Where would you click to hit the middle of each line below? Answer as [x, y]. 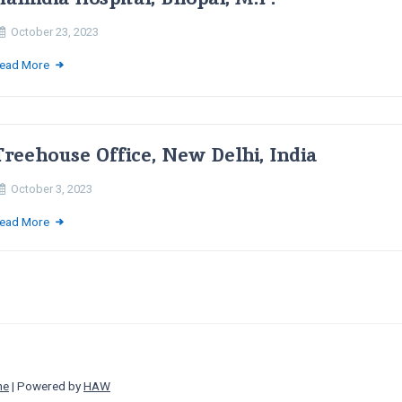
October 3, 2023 [51, 188]
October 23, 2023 [54, 32]
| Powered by [46, 386]
